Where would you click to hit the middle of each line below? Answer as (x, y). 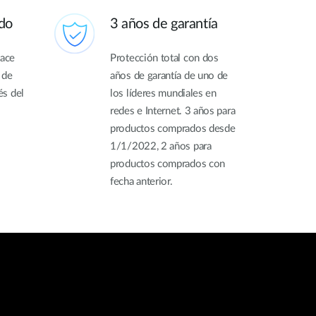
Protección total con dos (164, 58)
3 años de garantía (164, 24)
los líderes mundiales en (163, 93)
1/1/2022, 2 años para (161, 146)
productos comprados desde (173, 128)
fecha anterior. (141, 181)
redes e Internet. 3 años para (173, 111)
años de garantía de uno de (169, 75)
